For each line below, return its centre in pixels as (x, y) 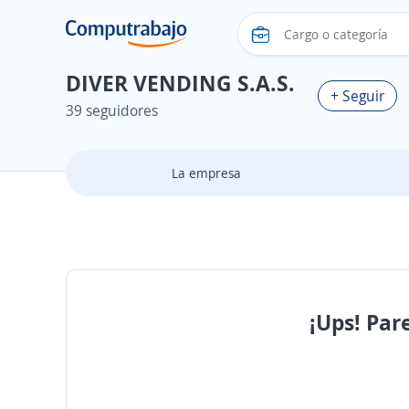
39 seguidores (112, 110)
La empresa (206, 173)
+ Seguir (357, 95)
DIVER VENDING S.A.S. (180, 83)
